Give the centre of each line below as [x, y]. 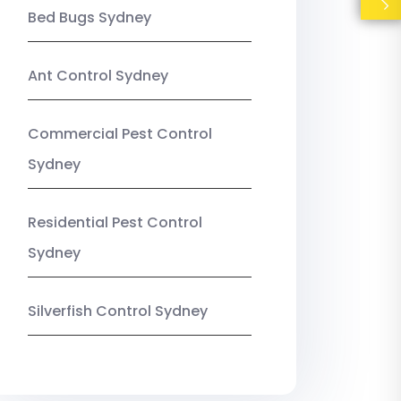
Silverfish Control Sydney [118, 311]
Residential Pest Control [115, 223]
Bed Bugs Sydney [90, 18]
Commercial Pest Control [120, 134]
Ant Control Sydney [98, 76]
